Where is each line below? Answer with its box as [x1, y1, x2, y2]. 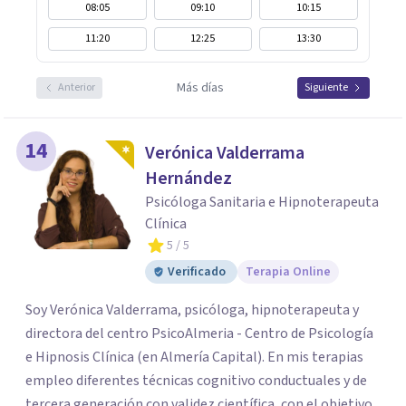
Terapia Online [246, 263, 331, 281]
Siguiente [304, 80, 348, 95]
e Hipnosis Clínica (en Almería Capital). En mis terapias [25, 347, 267, 367]
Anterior [58, 80, 95, 95]
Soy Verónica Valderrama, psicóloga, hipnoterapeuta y [25, 300, 359, 320]
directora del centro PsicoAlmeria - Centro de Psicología [25, 324, 373, 343]
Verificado [168, 263, 226, 281]
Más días [176, 79, 224, 97]
